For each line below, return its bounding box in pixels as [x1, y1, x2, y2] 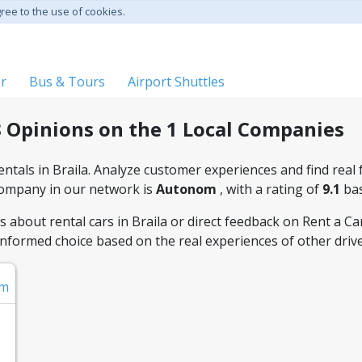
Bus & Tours [29, 73, 105, 90]
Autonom [156, 180, 220, 198]
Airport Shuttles [128, 73, 225, 90]
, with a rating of [220, 180, 322, 198]
